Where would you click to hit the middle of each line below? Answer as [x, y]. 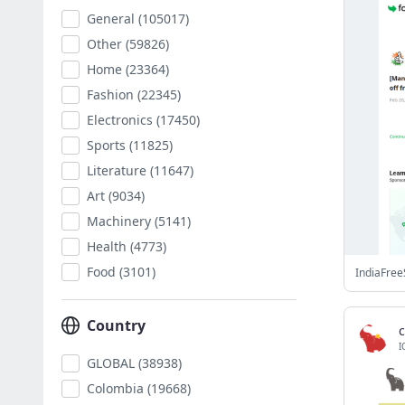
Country [116, 325]
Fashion [110, 94]
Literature [117, 170]
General [111, 19]
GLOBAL [111, 363]
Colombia [115, 388]
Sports [106, 145]
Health [107, 246]
